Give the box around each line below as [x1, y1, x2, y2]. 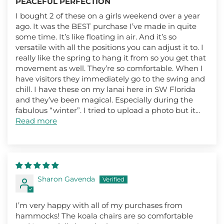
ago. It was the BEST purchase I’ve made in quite [15, 21, 196, 31]
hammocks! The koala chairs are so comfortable [15, 210, 193, 220]
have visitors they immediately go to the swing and [15, 73, 205, 83]
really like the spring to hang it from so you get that [15, 52, 206, 62]
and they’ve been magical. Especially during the [15, 94, 193, 104]
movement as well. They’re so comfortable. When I [15, 63, 203, 73]
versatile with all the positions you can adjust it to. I [15, 42, 203, 52]
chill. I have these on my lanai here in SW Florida [15, 84, 195, 94]
